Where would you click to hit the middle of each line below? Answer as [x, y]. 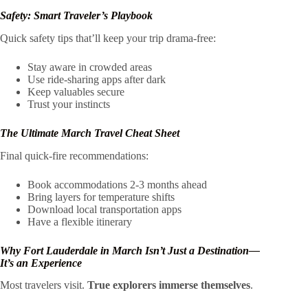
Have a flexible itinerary [80, 221]
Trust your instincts [69, 104]
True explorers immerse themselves [169, 285]
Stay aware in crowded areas [90, 67]
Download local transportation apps [104, 209]
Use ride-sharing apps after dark [97, 79]
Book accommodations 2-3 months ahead [117, 184]
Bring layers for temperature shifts [101, 197]
